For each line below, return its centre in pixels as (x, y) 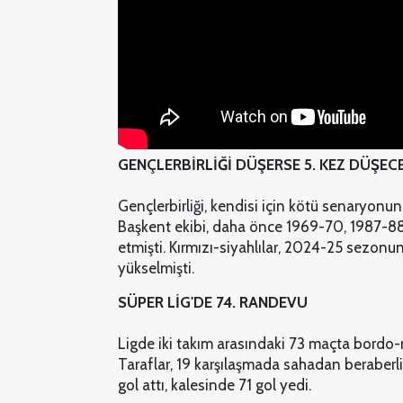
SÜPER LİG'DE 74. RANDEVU (213, 303)
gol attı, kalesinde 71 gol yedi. (215, 385)
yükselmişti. (156, 269)
